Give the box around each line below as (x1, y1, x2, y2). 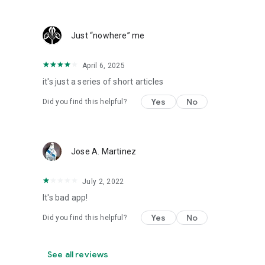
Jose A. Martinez (71, 147, 137, 156)
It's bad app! (43, 193, 88, 202)
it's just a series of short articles (43, 77, 164, 86)
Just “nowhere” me (71, 31, 145, 40)
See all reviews (47, 249, 109, 260)
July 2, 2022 (82, 177, 124, 186)
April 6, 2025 (82, 62, 125, 70)
